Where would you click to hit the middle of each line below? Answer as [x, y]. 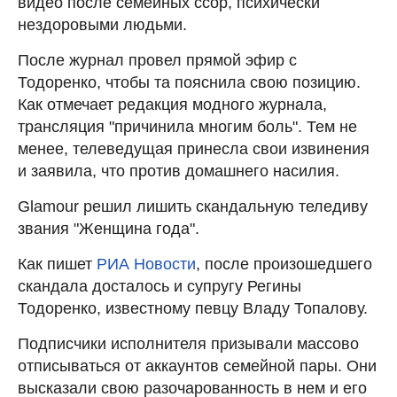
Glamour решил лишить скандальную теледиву [193, 207]
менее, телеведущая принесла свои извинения [194, 149]
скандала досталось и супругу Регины [160, 287]
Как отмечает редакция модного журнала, [172, 105]
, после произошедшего [284, 265]
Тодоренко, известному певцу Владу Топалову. [193, 309]
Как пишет [57, 265]
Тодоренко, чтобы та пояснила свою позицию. [189, 83]
